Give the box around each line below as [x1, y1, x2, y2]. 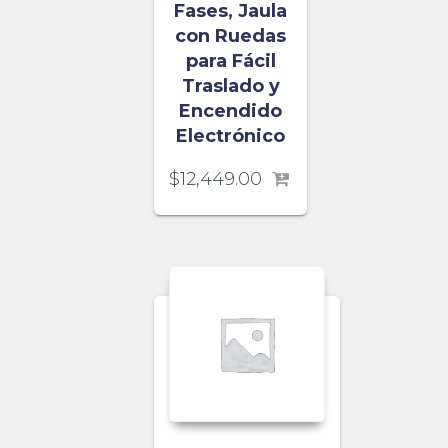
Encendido [179, 100, 282, 123]
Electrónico [176, 125, 285, 148]
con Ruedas [175, 25, 286, 48]
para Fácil [185, 50, 276, 73]
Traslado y [181, 75, 280, 98]
